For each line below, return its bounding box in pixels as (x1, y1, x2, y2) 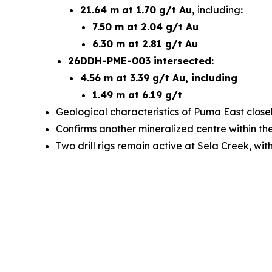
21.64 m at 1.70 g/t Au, (80, 3, 195, 16)
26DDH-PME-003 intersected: (68, 54, 214, 67)
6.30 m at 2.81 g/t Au (92, 37, 198, 50)
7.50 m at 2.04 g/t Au (92, 20, 199, 33)
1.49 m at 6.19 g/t (92, 88, 182, 101)
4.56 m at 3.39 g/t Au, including (80, 71, 237, 84)
